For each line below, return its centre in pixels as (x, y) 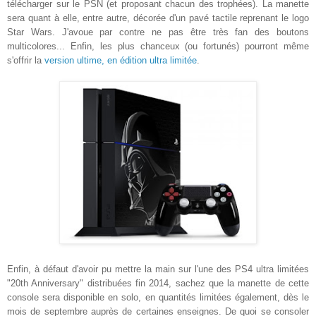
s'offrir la (26, 60)
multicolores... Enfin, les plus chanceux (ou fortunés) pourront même (158, 46)
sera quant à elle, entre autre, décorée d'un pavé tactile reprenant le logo (158, 18)
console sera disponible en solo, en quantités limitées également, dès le (158, 297)
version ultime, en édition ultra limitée (121, 60)
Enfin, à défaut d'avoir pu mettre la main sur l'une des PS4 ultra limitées (158, 269)
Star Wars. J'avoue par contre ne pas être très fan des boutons (158, 32)
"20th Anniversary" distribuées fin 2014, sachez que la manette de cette (158, 283)
